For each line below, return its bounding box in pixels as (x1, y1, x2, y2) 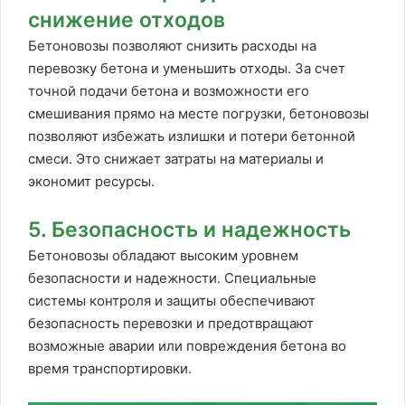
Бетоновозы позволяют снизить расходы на (28, 37, 316, 54)
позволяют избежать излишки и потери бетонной (28, 127, 355, 145)
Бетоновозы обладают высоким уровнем (28, 247, 298, 264)
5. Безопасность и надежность (28, 217, 351, 242)
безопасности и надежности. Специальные (28, 269, 316, 287)
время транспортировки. (28, 360, 192, 377)
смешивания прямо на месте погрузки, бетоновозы (28, 105, 369, 122)
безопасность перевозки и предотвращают (28, 315, 314, 332)
